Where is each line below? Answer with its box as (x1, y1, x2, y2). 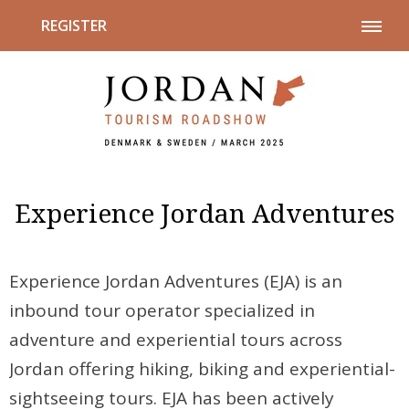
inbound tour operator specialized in (9, 299, 316, 323)
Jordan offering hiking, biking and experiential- (9, 357, 396, 382)
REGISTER (41, 16, 107, 36)
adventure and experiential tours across (9, 328, 343, 352)
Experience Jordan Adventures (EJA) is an (9, 269, 343, 294)
